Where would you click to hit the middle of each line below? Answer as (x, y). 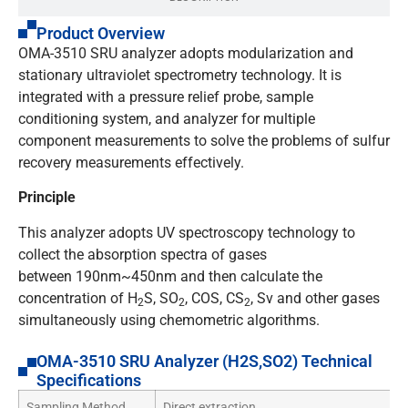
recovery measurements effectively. (131, 162)
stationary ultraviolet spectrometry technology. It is (180, 75)
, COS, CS (214, 298)
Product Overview (101, 33)
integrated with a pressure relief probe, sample (166, 97)
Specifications (89, 381)
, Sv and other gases (315, 298)
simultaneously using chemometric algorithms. (169, 320)
